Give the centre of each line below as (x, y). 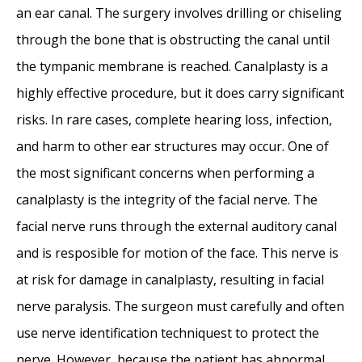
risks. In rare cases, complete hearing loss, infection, (174, 120)
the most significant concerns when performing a (165, 173)
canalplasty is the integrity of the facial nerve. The (167, 200)
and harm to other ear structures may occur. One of (173, 147)
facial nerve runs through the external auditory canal (177, 227)
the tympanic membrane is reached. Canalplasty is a (172, 67)
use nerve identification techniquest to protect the (168, 333)
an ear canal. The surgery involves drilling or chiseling (179, 13)
